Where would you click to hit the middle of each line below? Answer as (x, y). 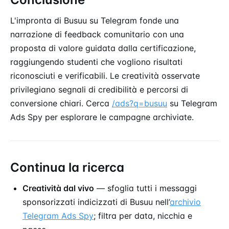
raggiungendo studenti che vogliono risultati (96, 62)
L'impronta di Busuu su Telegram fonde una (95, 20)
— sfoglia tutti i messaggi (145, 188)
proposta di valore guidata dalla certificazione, (103, 48)
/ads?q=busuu (140, 103)
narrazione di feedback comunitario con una (97, 34)
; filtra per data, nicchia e (143, 215)
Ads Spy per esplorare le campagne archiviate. (102, 117)
